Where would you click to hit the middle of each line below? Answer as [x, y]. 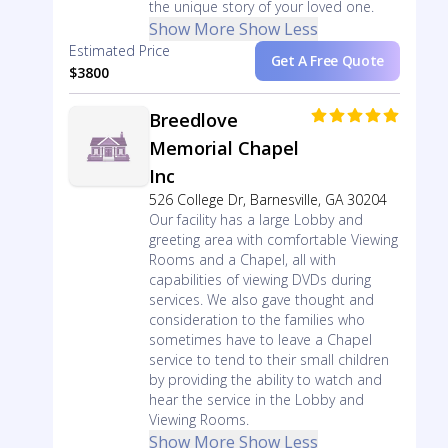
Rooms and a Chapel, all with [242, 259]
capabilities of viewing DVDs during [259, 279]
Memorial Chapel [223, 148]
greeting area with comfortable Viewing [273, 239]
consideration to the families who [256, 319]
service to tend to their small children [268, 359]
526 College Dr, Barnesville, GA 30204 [267, 199]
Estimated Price [119, 50]
